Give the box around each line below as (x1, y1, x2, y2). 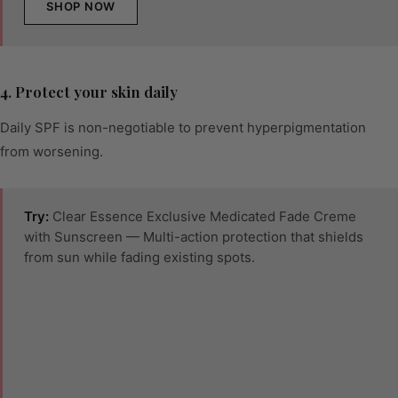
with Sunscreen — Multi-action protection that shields (24, 228, 363, 246)
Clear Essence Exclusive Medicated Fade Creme (49, 208, 356, 226)
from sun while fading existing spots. (24, 249, 255, 267)
